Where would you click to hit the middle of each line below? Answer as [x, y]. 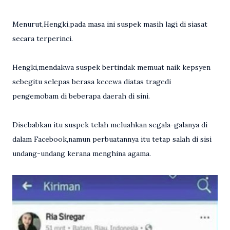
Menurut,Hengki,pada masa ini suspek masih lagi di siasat [110, 24]
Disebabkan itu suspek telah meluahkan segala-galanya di [110, 124]
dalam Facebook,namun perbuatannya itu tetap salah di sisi [112, 139]
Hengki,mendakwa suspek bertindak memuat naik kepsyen [111, 67]
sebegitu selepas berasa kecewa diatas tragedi [92, 81]
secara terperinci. [43, 38]
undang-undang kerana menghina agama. [82, 153]
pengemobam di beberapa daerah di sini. [81, 96]
